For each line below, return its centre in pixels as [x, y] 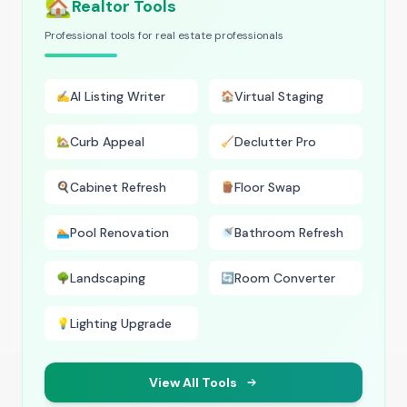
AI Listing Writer [118, 96]
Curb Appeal [107, 142]
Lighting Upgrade [121, 323]
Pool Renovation [119, 233]
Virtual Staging [279, 96]
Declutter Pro [275, 142]
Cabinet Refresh [118, 187]
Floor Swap [268, 187]
